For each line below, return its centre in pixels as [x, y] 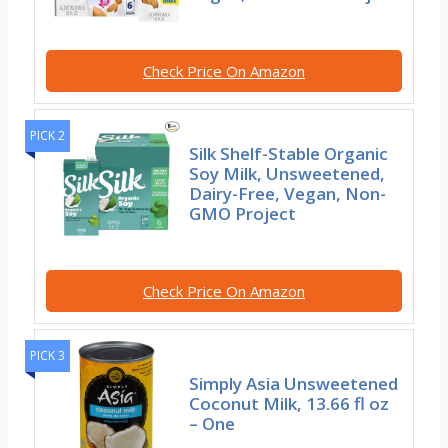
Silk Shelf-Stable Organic [289, 154]
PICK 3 [47, 355]
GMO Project [243, 214]
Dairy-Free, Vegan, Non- [288, 194]
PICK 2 [47, 135]
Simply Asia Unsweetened [294, 384]
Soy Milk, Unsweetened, [287, 174]
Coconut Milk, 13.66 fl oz [289, 404]
